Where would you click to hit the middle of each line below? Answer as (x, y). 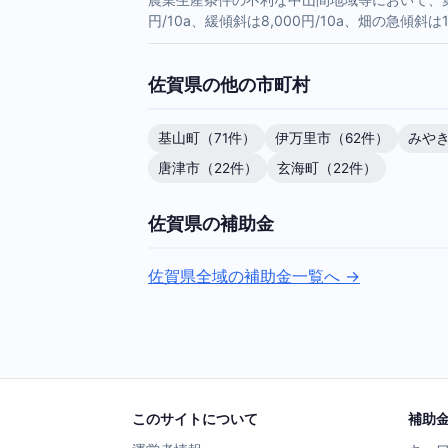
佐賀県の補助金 (211, 222)
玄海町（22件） (326, 167)
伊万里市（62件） (331, 138)
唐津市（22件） (207, 167)
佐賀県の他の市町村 (229, 84)
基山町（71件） (206, 138)
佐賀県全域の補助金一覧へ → (254, 276)
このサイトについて (195, 419)
